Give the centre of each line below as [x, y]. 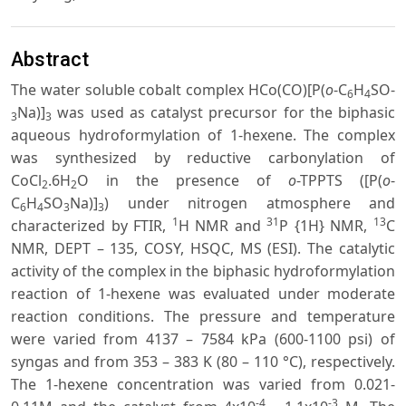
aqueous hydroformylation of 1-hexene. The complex [203, 135]
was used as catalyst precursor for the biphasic [223, 112]
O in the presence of [183, 180]
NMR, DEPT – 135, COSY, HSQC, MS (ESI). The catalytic [203, 248]
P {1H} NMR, [327, 225]
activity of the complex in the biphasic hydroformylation [203, 271]
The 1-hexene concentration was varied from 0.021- [203, 384]
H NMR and [222, 225]
